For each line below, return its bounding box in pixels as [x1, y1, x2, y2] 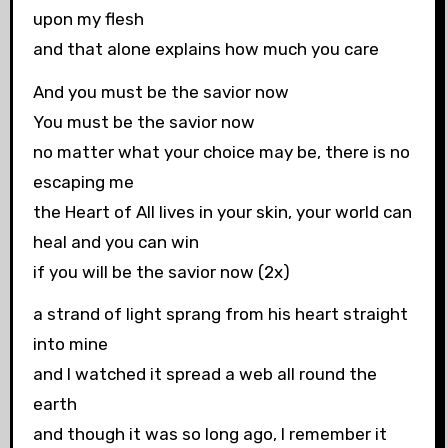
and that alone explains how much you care [32, 38, 379, 59]
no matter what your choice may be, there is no [32, 141, 410, 162]
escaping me [32, 171, 134, 192]
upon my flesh [32, 8, 144, 29]
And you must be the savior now [32, 81, 289, 102]
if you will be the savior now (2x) [32, 261, 290, 282]
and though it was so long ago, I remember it [32, 424, 387, 445]
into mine [32, 334, 108, 355]
